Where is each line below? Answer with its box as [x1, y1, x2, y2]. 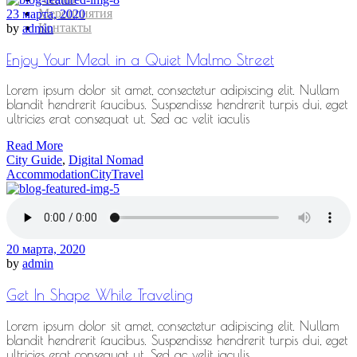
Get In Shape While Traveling [6, 286, 193, 304]
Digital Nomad [69, 153, 143, 167]
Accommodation [6, 167, 90, 182]
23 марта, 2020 [6, 6, 85, 21]
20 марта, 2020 [6, 242, 85, 257]
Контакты [38, 21, 92, 34]
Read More [6, 139, 63, 153]
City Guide [6, 153, 62, 167]
